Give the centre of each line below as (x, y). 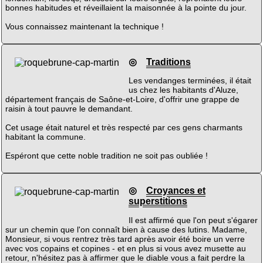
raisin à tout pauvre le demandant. (69, 108)
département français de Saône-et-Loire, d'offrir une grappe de (122, 99)
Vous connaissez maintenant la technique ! (84, 27)
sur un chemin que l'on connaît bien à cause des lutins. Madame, (126, 229)
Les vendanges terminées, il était (190, 80)
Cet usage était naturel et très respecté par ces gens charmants (124, 127)
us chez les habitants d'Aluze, (183, 90)
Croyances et (176, 191)
